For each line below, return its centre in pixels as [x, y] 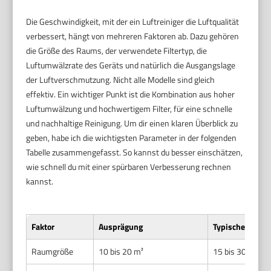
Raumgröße [53, 251]
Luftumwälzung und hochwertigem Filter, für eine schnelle [129, 108]
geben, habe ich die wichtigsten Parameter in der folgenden [132, 137]
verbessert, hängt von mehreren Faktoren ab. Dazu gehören [133, 36]
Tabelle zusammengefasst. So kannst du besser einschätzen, [135, 152]
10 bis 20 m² [121, 251]
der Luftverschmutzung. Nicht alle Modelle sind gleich [121, 79]
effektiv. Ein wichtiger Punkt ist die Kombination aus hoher [131, 94]
